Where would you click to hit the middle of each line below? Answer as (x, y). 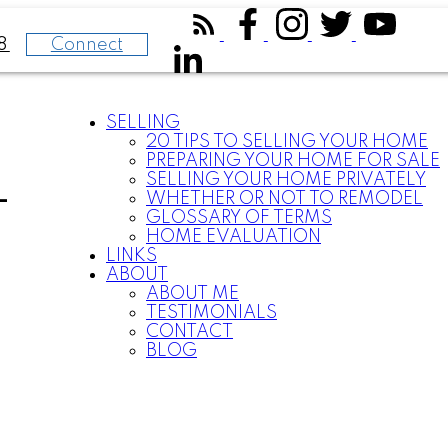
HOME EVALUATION (233, 236)
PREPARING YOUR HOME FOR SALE (293, 160)
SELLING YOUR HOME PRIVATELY (286, 179)
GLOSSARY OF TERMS (239, 217)
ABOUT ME (192, 293)
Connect (86, 44)
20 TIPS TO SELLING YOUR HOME (287, 141)
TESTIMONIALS (211, 312)
